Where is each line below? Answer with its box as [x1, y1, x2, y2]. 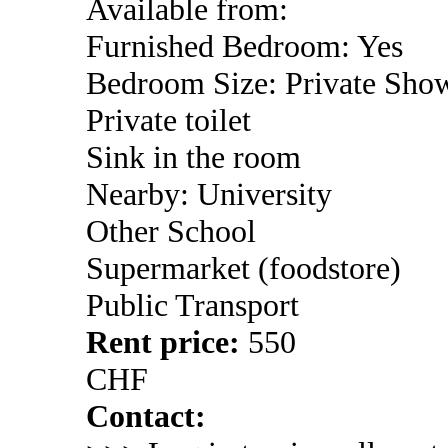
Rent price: [86, 324, 248, 360]
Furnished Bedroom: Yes [86, 28, 403, 64]
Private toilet [86, 102, 251, 138]
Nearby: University [86, 176, 332, 212]
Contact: [86, 398, 206, 434]
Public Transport [86, 287, 299, 323]
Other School [86, 213, 256, 249]
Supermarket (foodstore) [86, 250, 401, 286]
